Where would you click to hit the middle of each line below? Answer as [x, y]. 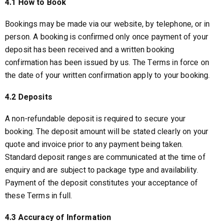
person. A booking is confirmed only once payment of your [107, 37]
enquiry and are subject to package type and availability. [102, 170]
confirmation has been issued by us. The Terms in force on [107, 63]
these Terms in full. [39, 196]
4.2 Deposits [29, 97]
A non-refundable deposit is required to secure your [95, 119]
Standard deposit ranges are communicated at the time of [105, 157]
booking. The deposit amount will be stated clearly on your [107, 132]
